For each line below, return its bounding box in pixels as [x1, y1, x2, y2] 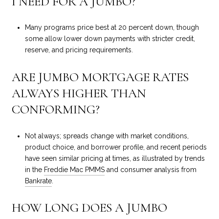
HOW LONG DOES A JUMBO [12, 200, 167, 216]
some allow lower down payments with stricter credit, [24, 35, 195, 43]
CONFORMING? [12, 101, 100, 117]
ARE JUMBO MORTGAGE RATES [12, 69, 189, 85]
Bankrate [24, 176, 52, 185]
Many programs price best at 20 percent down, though [24, 23, 199, 32]
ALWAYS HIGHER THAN [12, 85, 146, 101]
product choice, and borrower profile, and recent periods [24, 143, 207, 151]
